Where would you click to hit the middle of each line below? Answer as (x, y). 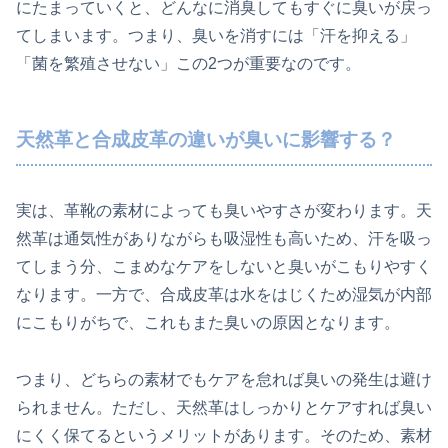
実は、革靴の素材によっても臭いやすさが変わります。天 (224, 210)
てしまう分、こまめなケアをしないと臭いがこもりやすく (224, 266)
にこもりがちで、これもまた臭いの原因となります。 (208, 322)
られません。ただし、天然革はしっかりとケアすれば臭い (224, 407)
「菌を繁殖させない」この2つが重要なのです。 (188, 64)
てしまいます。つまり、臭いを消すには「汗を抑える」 (216, 36)
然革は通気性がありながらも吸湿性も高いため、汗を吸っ (224, 238)
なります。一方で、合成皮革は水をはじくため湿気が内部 (224, 294)
